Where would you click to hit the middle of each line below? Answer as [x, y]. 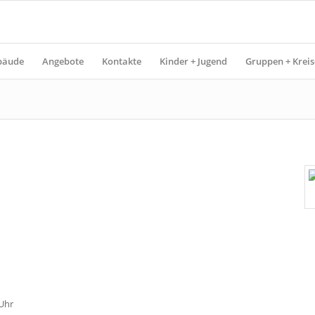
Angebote [63, 61]
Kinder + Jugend [193, 61]
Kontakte [122, 61]
